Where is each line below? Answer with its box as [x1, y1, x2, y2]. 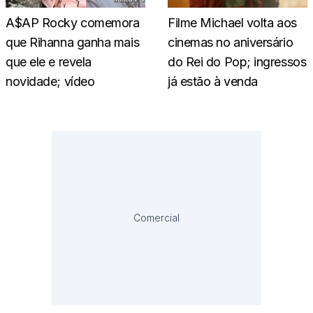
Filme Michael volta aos [168, 15, 297, 30]
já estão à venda [168, 73, 258, 89]
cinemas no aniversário [168, 34, 293, 50]
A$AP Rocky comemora [6, 15, 140, 30]
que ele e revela [6, 54, 92, 69]
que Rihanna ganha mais [6, 34, 140, 50]
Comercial [133, 211, 180, 224]
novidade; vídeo [6, 73, 95, 89]
